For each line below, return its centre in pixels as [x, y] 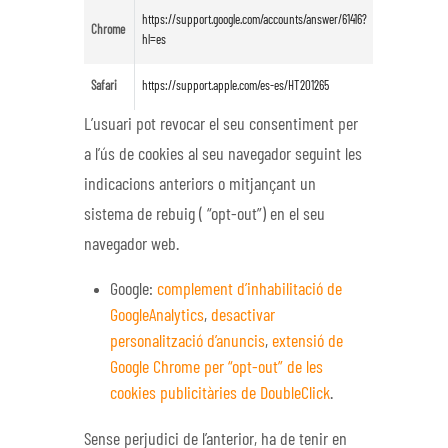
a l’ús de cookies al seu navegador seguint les [223, 154]
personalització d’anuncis [188, 342]
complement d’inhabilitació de [250, 290]
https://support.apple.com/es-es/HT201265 [235, 86]
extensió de [308, 342]
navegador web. [131, 244]
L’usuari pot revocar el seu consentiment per [221, 124]
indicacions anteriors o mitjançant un [200, 184]
